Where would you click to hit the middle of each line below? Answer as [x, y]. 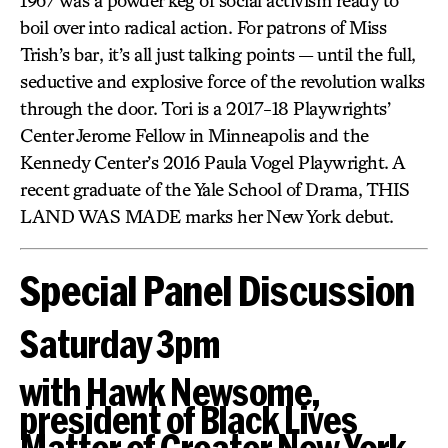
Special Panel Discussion [217, 290]
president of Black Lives [189, 419]
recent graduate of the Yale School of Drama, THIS [215, 189]
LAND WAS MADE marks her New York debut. [207, 216]
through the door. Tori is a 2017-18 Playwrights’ [205, 108]
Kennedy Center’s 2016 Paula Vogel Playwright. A [212, 162]
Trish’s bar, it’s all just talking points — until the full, [218, 54]
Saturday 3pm [120, 343]
